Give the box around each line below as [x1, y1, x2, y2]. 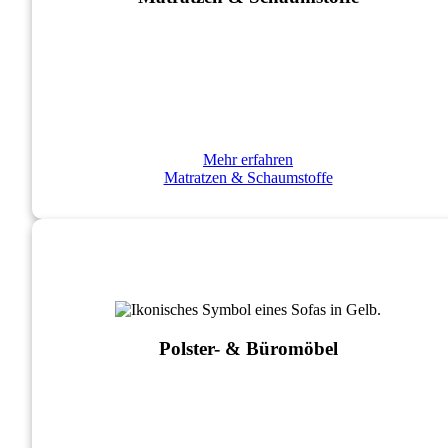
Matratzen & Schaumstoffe [163, 169, 333, 187]
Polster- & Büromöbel [158, 337, 338, 359]
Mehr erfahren [203, 151, 293, 169]
